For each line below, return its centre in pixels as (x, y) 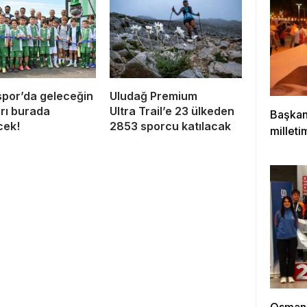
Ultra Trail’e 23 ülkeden (172, 111)
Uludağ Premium (153, 96)
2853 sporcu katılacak (170, 126)
